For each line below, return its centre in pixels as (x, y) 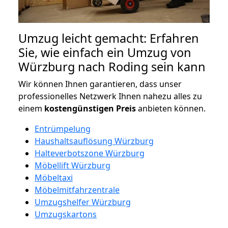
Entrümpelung (63, 129)
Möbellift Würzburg (73, 165)
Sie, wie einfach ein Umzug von (105, 52)
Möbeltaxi (54, 177)
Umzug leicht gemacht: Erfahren (109, 38)
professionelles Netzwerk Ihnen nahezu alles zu (110, 96)
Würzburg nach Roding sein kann (112, 66)
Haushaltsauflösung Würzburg (94, 141)
